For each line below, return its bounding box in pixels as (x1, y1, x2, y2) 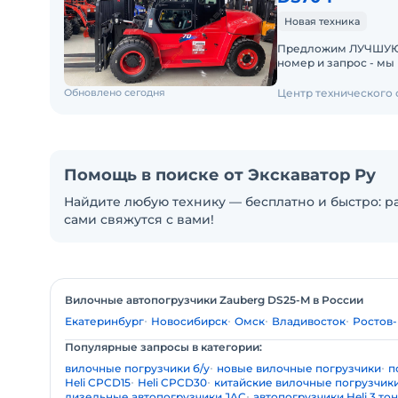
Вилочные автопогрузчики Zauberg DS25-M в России (65, 293, 363, 306)
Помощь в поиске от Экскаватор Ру (64, 165, 376, 185)
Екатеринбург (65, 314, 144, 328)
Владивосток (272, 314, 346, 328)
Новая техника (284, 15, 360, 28)
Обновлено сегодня (64, 86, 165, 99)
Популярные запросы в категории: (65, 340, 262, 354)
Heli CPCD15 (65, 376, 131, 389)
